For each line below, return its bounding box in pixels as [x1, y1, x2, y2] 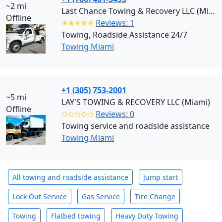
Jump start [143, 172, 178, 182]
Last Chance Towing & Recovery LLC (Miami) [209, 5, 215, 16]
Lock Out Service [12, 192, 67, 201]
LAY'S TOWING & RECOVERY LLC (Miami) [61, 97, 210, 108]
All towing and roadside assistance [12, 172, 128, 182]
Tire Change [135, 192, 175, 201]
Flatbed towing [51, 211, 101, 221]
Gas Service [82, 192, 120, 201]
